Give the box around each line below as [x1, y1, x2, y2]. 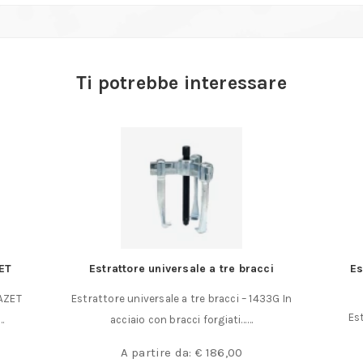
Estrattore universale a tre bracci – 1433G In [70, 292, 292, 305]
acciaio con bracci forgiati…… [110, 313, 253, 326]
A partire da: [120, 344, 195, 360]
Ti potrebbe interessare [76, 70, 287, 94]
